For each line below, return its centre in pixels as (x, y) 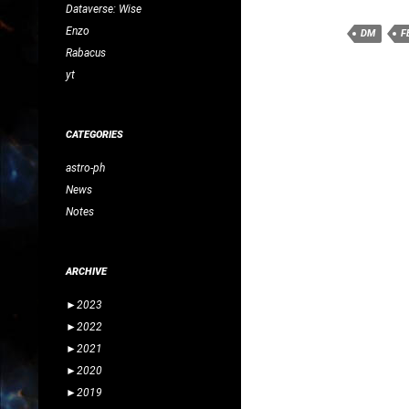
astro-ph (85, 168)
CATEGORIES (94, 134)
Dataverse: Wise (104, 9)
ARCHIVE (86, 271)
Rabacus (86, 52)
